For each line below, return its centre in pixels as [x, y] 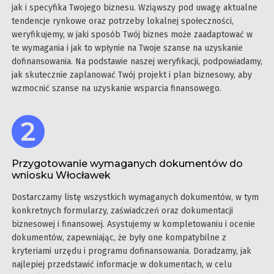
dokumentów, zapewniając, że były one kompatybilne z [119, 237]
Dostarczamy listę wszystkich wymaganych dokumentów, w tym [135, 197]
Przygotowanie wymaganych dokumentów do [127, 163]
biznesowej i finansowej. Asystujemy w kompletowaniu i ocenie [133, 224]
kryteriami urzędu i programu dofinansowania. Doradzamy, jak [131, 251]
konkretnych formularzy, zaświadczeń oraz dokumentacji [122, 210]
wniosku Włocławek [61, 175]
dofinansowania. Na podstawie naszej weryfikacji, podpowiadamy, [137, 61]
